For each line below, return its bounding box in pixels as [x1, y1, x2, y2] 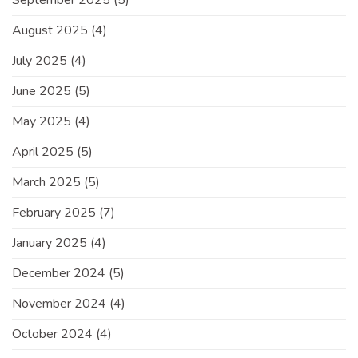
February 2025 [12, 204, 96, 222]
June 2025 [12, 82, 71, 101]
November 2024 [12, 295, 106, 313]
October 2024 [12, 325, 93, 344]
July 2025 [12, 52, 67, 70]
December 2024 [12, 265, 105, 283]
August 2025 [12, 22, 88, 40]
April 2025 [12, 143, 74, 161]
